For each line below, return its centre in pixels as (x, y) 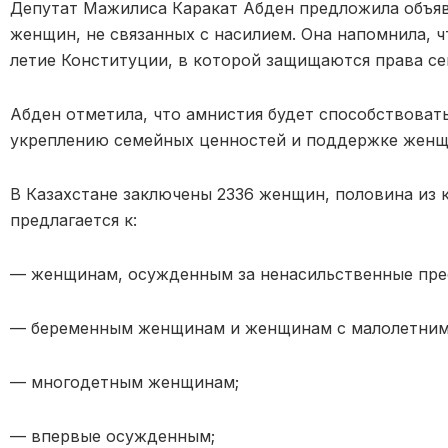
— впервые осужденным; (112, 435)
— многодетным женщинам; (124, 381)
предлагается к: (73, 219)
